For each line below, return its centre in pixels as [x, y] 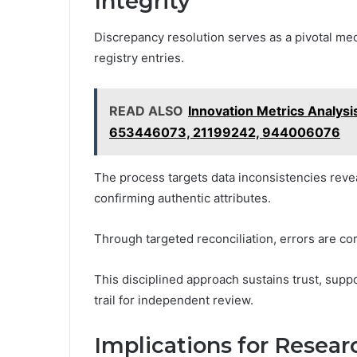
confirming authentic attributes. [182, 198]
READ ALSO [146, 110]
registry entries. [139, 57]
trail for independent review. [174, 300]
